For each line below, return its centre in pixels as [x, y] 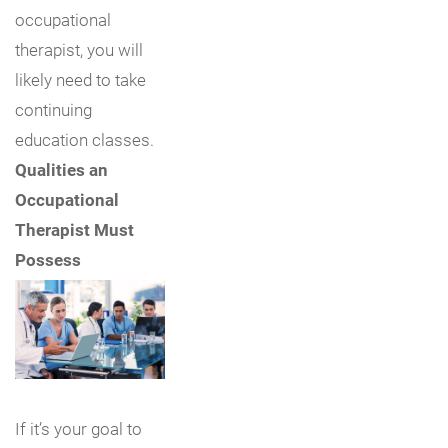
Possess [48, 259]
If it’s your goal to [78, 429]
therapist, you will [79, 49]
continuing [53, 109]
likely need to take [80, 79]
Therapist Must [74, 229]
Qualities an [61, 169]
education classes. [84, 139]
